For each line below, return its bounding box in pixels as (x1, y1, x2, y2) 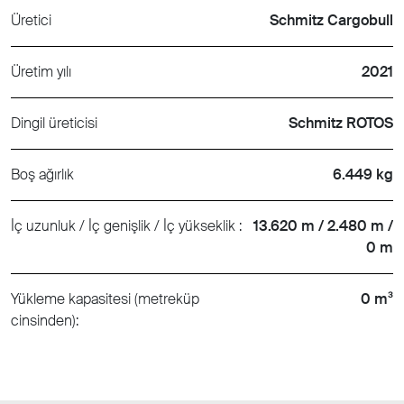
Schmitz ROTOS (289, 114, 393, 133)
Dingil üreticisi (11, 114, 97, 133)
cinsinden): (11, 311, 78, 331)
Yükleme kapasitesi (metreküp (11, 289, 199, 309)
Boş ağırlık (11, 165, 74, 185)
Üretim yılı (11, 62, 71, 82)
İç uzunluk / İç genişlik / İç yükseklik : (11, 216, 242, 236)
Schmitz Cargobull (270, 11, 393, 31)
